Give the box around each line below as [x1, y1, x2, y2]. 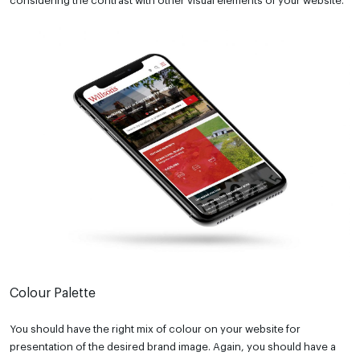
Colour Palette [10, 286, 96, 300]
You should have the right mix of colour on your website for [10, 323, 301, 334]
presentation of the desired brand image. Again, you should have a [10, 341, 336, 352]
